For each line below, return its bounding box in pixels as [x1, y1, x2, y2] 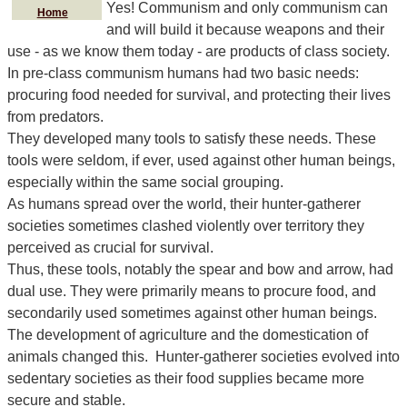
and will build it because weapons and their [106, 22, 385, 38]
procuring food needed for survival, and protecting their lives [7, 87, 391, 104]
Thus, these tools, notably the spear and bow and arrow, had [7, 262, 393, 278]
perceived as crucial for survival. [7, 240, 213, 256]
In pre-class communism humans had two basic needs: [7, 65, 359, 82]
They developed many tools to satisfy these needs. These [7, 131, 376, 147]
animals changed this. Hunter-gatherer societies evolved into [7, 349, 400, 365]
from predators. [7, 109, 104, 125]
